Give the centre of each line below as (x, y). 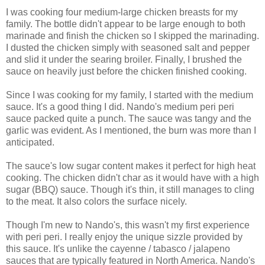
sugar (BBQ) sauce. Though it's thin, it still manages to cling (130, 189)
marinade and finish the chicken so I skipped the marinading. (132, 35)
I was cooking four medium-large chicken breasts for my (122, 12)
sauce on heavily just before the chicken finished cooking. (126, 71)
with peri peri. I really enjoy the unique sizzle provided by (124, 237)
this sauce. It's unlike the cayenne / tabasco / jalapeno (118, 248)
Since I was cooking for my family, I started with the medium (130, 95)
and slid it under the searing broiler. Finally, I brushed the (124, 59)
